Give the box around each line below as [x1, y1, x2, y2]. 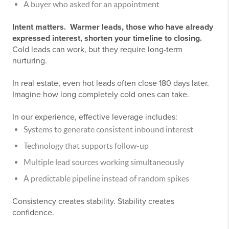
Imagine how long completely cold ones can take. [12, 89, 189, 100]
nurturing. [12, 56, 47, 66]
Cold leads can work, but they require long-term [12, 44, 182, 55]
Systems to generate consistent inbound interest [24, 125, 193, 134]
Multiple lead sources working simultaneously [24, 157, 184, 167]
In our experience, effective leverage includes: [12, 112, 177, 123]
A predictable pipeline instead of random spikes [24, 174, 189, 184]
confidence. [12, 208, 54, 218]
